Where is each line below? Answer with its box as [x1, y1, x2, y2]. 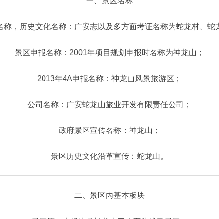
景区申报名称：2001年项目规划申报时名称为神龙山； [15, 48, 204, 57]
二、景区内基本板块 [74, 191, 145, 199]
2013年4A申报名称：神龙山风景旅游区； [37, 74, 182, 83]
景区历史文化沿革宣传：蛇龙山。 [51, 152, 168, 160]
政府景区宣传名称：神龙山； [59, 126, 160, 134]
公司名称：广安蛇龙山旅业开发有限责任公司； [27, 100, 192, 109]
